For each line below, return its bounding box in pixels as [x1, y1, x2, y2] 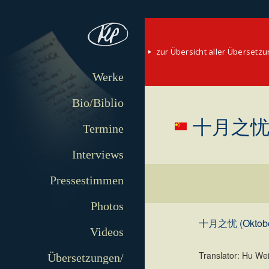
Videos [89, 225, 124, 239]
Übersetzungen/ [47, 251, 124, 265]
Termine [82, 122, 124, 136]
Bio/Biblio [71, 96, 124, 110]
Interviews [71, 148, 124, 162]
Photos [90, 199, 124, 213]
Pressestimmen [49, 174, 124, 187]
